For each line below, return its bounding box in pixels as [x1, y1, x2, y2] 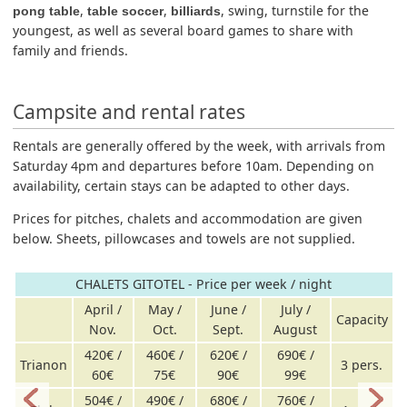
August [273, 321, 317, 339]
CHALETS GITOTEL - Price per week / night [75, 275, 332, 293]
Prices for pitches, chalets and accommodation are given [13, 209, 363, 227]
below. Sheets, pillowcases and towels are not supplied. [13, 229, 356, 247]
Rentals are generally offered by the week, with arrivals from [13, 136, 386, 154]
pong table [13, 3, 81, 18]
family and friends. [13, 41, 129, 59]
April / [84, 301, 122, 319]
